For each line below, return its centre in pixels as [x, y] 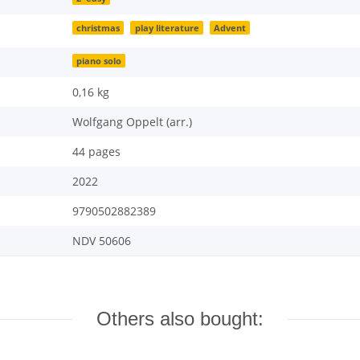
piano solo [99, 61]
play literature [167, 28]
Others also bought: [180, 319]
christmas [98, 28]
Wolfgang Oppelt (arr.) [132, 122]
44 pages [96, 152]
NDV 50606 [102, 241]
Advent [229, 28]
